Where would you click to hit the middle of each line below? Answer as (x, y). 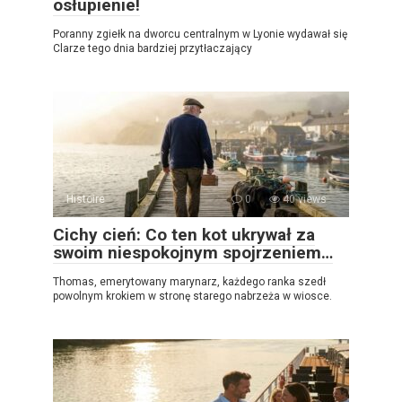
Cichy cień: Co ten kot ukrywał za (184, 235)
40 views (303, 200)
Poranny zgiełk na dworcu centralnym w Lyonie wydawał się (200, 35)
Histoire (86, 200)
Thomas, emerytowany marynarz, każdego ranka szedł (189, 282)
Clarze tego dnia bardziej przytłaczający (153, 49)
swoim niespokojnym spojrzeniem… (193, 253)
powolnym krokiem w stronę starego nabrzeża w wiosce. (192, 297)
